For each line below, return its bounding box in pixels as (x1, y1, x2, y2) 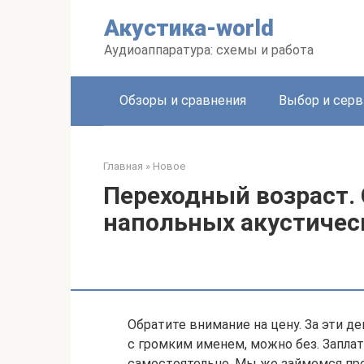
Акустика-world (104, 15, 274, 41)
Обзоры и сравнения (119, 93, 246, 108)
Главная (103, 160, 143, 172)
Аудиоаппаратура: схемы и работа (104, 42, 314, 58)
